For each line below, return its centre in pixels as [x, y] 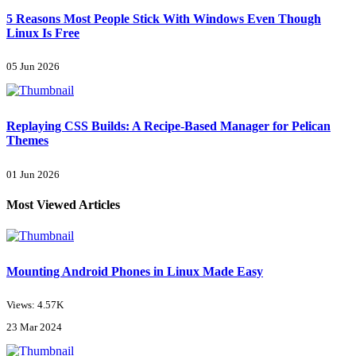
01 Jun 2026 [33, 174]
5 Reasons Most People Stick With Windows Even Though [164, 18]
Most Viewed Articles [63, 204]
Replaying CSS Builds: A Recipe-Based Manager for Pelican [168, 126]
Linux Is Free [43, 33]
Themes [27, 140]
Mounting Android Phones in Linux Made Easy [135, 271]
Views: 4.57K [35, 306]
